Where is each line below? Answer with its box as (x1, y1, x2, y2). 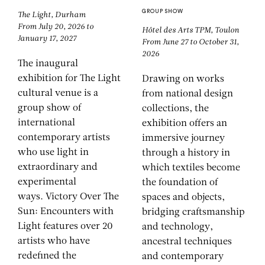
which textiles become (142, 163, 240, 173)
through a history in (142, 148, 230, 159)
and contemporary (142, 252, 224, 262)
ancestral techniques (142, 237, 232, 247)
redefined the (18, 251, 76, 261)
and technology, (142, 222, 213, 232)
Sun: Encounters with (18, 207, 114, 217)
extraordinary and (18, 163, 98, 173)
